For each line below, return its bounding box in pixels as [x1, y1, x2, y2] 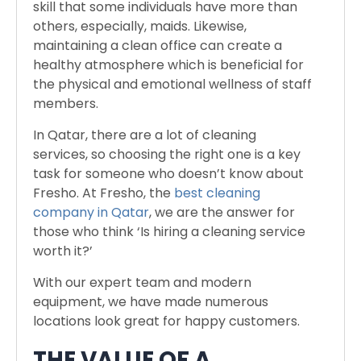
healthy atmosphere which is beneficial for [33, 55, 304, 74]
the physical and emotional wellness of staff [33, 74, 312, 93]
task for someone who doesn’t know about [33, 164, 304, 183]
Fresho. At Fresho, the [33, 183, 174, 202]
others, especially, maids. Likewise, [33, 16, 247, 35]
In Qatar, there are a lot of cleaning [33, 125, 256, 144]
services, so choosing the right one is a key [33, 144, 301, 164]
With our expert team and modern [33, 272, 251, 292]
